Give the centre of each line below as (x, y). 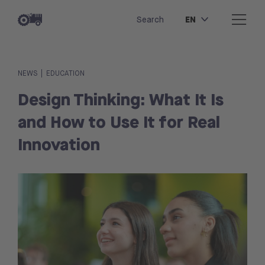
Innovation (59, 144)
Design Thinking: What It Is (121, 99)
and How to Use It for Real (119, 122)
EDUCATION (65, 73)
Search (150, 19)
